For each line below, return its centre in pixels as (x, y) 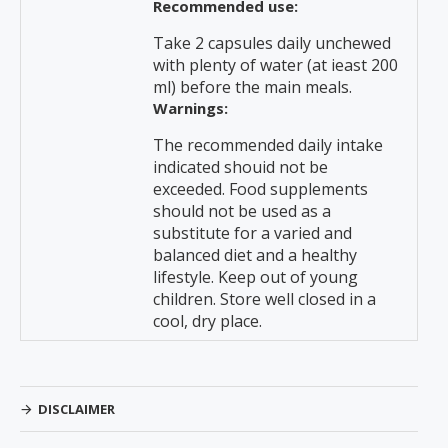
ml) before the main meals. (252, 87)
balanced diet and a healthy (255, 255)
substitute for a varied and (252, 233)
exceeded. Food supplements (260, 189)
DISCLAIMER (76, 409)
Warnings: (190, 108)
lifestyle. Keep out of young (255, 277)
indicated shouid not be (240, 167)
